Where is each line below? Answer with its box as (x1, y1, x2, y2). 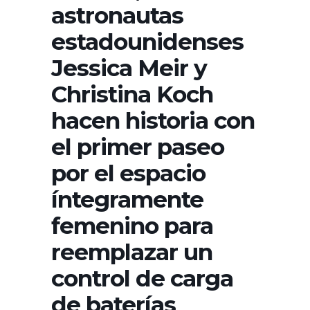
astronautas (51, 1, 183, 30)
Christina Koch (51, 80, 213, 109)
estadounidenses (51, 28, 244, 56)
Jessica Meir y (51, 54, 207, 82)
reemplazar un (51, 238, 212, 266)
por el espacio (51, 159, 206, 188)
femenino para (51, 212, 213, 240)
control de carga (51, 264, 233, 293)
